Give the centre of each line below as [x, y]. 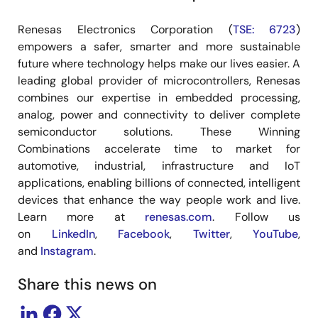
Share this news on [87, 284]
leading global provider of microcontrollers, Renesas [159, 80]
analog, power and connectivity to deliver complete [159, 114]
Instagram [67, 251]
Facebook [144, 234]
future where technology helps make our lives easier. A [159, 63]
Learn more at [82, 216]
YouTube [275, 234]
